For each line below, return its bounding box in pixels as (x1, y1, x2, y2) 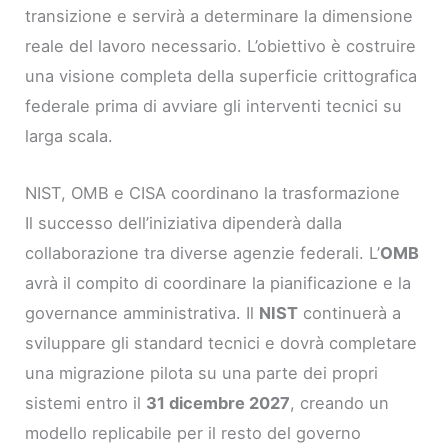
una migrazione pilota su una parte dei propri (25, 362, 379, 383)
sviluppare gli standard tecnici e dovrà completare (25, 332, 418, 353)
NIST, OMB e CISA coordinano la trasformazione (25, 182, 401, 203)
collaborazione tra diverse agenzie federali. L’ (25, 242, 381, 263)
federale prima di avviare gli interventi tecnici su (25, 96, 403, 117)
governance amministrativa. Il (25, 302, 260, 323)
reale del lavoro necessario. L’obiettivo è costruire (25, 36, 417, 57)
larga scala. (25, 126, 114, 147)
